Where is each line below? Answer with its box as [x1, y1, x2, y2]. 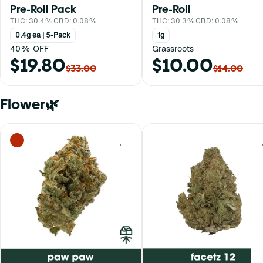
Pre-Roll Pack [10, 1, 76, 16]
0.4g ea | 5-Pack [15, 29, 70, 40]
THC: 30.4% [10, 15, 53, 26]
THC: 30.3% [152, 15, 195, 26]
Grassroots [152, 42, 194, 55]
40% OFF [10, 42, 49, 55]
